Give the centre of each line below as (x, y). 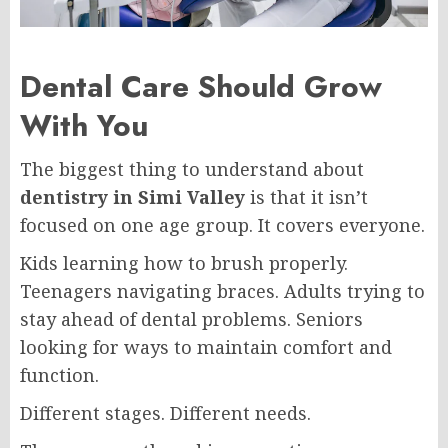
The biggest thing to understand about (192, 168)
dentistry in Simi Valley (132, 196)
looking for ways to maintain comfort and (206, 346)
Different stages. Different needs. (165, 412)
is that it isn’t (306, 196)
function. (59, 374)
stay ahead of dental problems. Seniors (191, 318)
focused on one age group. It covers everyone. (222, 224)
